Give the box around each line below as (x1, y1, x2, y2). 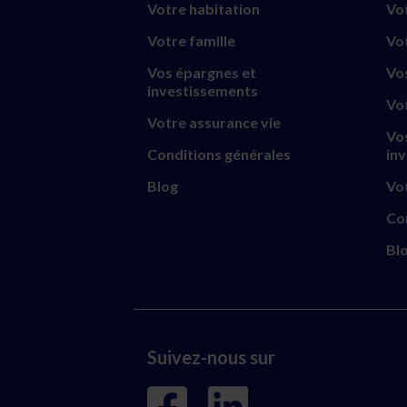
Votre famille (147, 31, 235, 49)
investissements (147, 81, 258, 99)
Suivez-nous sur (147, 345, 275, 368)
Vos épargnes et (147, 63, 256, 81)
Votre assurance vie (147, 113, 281, 131)
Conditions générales (147, 144, 291, 163)
